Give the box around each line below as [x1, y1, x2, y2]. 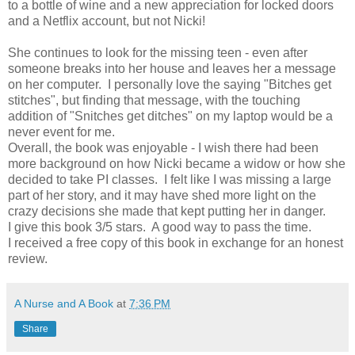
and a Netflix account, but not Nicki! [8, 14, 205, 29]
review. [8, 252, 48, 266]
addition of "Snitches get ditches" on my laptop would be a [8, 109, 333, 124]
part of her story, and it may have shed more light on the [8, 189, 316, 203]
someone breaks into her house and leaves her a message [8, 62, 336, 76]
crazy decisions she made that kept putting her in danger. [8, 204, 329, 219]
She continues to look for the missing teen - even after [8, 46, 307, 60]
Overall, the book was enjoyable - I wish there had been [8, 141, 319, 155]
